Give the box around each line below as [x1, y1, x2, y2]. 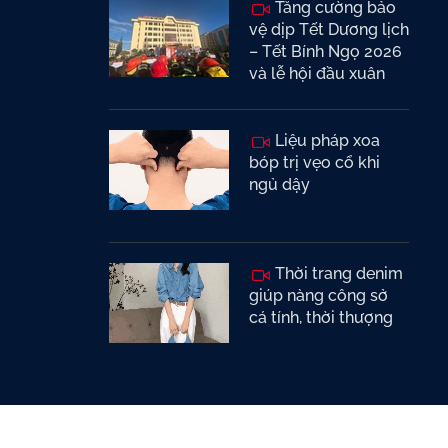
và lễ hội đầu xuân [249, 64, 385, 83]
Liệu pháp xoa [271, 131, 380, 150]
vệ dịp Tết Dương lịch [249, 20, 409, 39]
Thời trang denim [271, 264, 403, 283]
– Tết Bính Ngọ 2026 [249, 42, 402, 61]
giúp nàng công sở [249, 286, 388, 305]
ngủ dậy [249, 175, 310, 194]
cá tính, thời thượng [249, 308, 393, 327]
